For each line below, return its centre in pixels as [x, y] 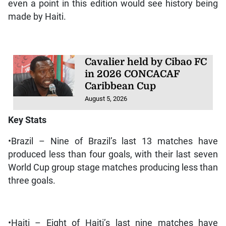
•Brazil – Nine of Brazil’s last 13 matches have [113, 141]
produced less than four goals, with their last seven [113, 154]
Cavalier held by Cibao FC [146, 62]
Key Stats [27, 120]
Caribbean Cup [121, 87]
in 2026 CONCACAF [132, 74]
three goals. [32, 180]
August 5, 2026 [106, 99]
